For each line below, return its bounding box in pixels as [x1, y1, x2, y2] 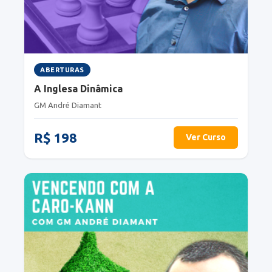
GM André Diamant [34, 100, 101, 109]
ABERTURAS [40, 66, 84, 73]
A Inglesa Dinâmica [34, 83, 123, 94]
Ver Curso [186, 132, 226, 142]
